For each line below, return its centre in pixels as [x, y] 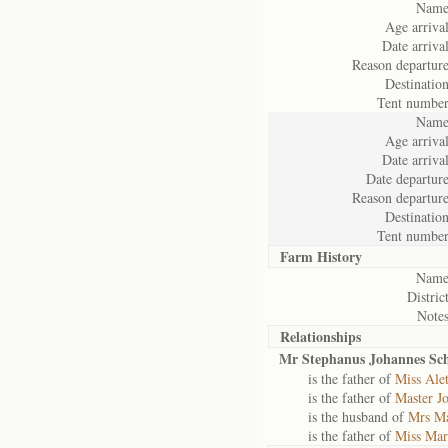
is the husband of [343, 416]
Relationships [320, 336]
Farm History [321, 256]
